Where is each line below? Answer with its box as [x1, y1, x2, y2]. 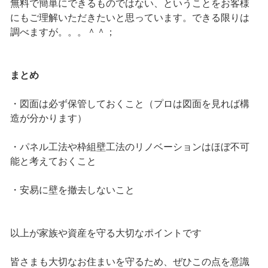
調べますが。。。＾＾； [10, 27, 115, 38]
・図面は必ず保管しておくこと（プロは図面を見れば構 [10, 99, 249, 109]
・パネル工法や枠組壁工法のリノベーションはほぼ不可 [10, 142, 249, 153]
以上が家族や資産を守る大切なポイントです [10, 228, 202, 239]
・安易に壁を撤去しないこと [10, 185, 135, 196]
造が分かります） [10, 113, 87, 124]
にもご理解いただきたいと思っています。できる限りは [10, 13, 249, 23]
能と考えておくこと [10, 156, 96, 167]
